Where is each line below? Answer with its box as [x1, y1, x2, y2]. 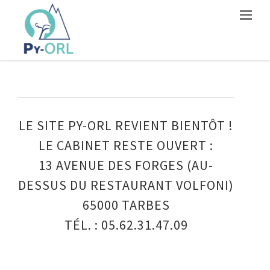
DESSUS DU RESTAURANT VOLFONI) [18, 177, 234, 193]
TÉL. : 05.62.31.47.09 [64, 216, 188, 233]
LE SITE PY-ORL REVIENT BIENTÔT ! [19, 117, 233, 134]
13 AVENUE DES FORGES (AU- [39, 157, 213, 174]
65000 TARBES [82, 196, 170, 213]
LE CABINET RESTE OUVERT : [39, 137, 213, 154]
